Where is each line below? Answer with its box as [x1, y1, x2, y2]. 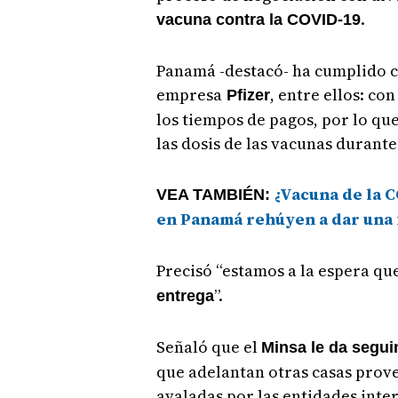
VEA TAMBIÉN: [155, 185, 275, 203]
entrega [155, 286, 214, 305]
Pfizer [221, 85, 270, 104]
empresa [155, 83, 222, 106]
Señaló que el [155, 335, 261, 358]
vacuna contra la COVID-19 [155, 10, 361, 28]
